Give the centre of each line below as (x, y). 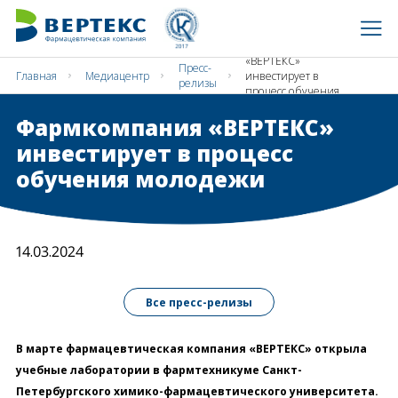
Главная (36, 76)
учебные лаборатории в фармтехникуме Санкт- (159, 370)
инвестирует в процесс (154, 153)
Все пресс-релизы (199, 302)
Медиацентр (118, 76)
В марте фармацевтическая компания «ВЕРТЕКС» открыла (191, 348)
